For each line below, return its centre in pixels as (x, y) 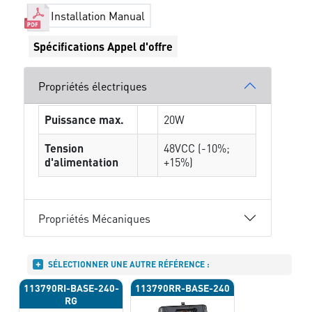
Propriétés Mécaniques (95, 218)
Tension (64, 148)
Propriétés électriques (93, 86)
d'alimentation (82, 162)
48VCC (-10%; (197, 148)
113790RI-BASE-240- (71, 288)
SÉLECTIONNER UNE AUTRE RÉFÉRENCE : (129, 264)
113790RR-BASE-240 (183, 288)
